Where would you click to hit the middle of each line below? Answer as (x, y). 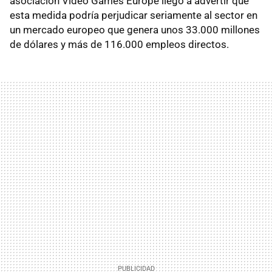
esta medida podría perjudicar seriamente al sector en (134, 15)
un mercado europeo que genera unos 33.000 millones (135, 30)
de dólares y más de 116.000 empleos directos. (119, 45)
